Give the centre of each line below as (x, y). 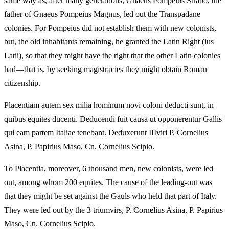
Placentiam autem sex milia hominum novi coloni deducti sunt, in (109, 105)
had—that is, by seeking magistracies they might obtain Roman (106, 69)
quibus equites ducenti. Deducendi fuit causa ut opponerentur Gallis (113, 119)
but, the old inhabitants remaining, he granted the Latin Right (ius (109, 41)
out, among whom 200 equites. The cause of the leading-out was (108, 182)
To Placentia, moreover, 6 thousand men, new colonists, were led (109, 168)
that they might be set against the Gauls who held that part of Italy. (110, 196)
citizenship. (22, 83)
